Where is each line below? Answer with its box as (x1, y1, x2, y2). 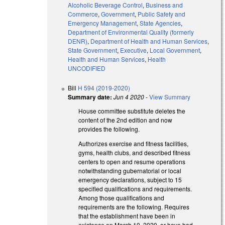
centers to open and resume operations (78, 157, 186, 166)
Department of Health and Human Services (90, 36, 208, 45)
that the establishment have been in (78, 211, 176, 220)
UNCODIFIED (68, 63, 106, 72)
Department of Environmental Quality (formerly (68, 27, 194, 36)
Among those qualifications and (78, 193, 165, 202)
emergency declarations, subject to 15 (78, 175, 182, 184)
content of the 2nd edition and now (78, 115, 173, 124)
